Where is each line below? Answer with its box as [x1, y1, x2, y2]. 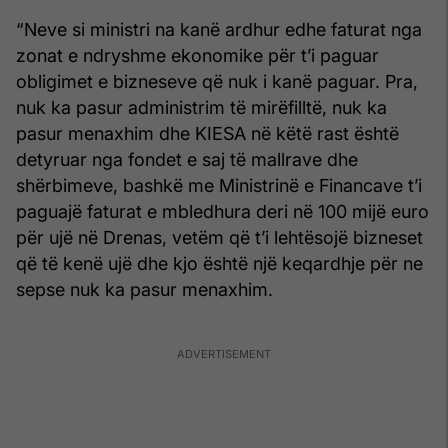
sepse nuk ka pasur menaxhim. [16, 278, 273, 300]
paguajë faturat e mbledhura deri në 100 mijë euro [16, 200, 429, 222]
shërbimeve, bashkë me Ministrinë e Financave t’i [16, 174, 422, 196]
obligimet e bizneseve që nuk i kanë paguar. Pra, [16, 70, 418, 92]
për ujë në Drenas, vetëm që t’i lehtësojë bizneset [16, 226, 423, 248]
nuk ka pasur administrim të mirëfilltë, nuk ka [16, 96, 387, 118]
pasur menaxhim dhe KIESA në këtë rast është [16, 122, 399, 144]
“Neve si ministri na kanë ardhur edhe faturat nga [16, 18, 422, 40]
